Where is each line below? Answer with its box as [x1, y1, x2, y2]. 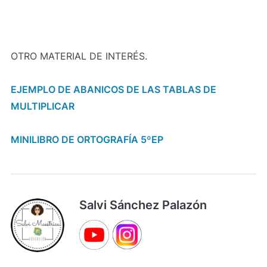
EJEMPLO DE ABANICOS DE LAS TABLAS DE [10, 83, 216, 95]
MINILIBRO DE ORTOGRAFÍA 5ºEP [10, 133, 163, 145]
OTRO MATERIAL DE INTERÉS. [10, 49, 147, 62]
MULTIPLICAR [10, 100, 74, 112]
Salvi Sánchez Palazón [79, 197, 207, 212]
